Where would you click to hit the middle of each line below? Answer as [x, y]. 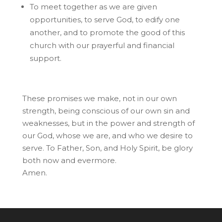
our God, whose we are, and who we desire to [107, 135]
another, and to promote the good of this [107, 32]
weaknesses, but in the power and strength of [108, 123]
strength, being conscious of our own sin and [106, 111]
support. [45, 58]
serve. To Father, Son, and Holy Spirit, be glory [107, 148]
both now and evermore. [69, 160]
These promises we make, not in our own [99, 98]
